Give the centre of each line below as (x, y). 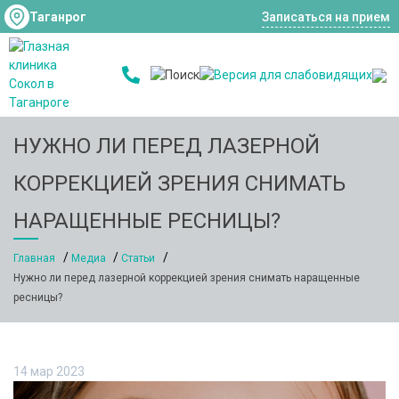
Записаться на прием (326, 17)
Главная (34, 258)
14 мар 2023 (49, 371)
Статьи (138, 258)
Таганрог (58, 16)
